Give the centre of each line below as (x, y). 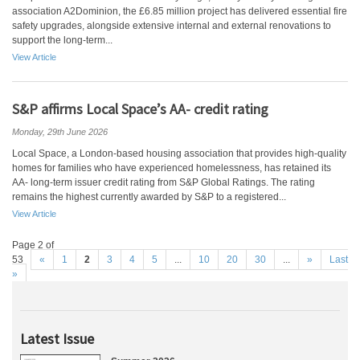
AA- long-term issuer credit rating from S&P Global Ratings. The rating (164, 182)
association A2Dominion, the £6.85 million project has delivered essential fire (180, 11)
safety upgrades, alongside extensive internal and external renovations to (172, 26)
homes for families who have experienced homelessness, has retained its (172, 168)
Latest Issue (57, 339)
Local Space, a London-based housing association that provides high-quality (179, 153)
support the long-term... (62, 40)
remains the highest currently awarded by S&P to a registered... (149, 197)
